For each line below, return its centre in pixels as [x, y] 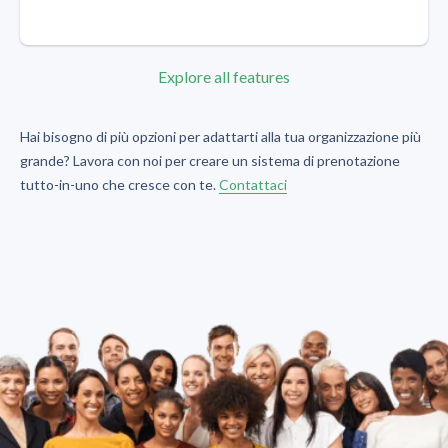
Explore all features [224, 77]
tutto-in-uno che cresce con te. [119, 185]
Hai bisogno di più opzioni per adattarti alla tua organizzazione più [220, 137]
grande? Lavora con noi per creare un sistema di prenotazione [210, 161]
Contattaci [253, 185]
